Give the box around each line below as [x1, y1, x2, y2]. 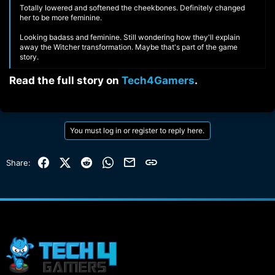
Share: [6, 157, 31, 168]
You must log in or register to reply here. [70, 125, 204, 135]
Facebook [49, 156, 87, 166]
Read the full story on [9, 74, 122, 87]
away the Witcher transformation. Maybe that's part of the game [20, 42, 238, 52]
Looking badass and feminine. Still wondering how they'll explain [20, 32, 240, 42]
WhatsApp [114, 156, 153, 166]
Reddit [92, 156, 117, 166]
